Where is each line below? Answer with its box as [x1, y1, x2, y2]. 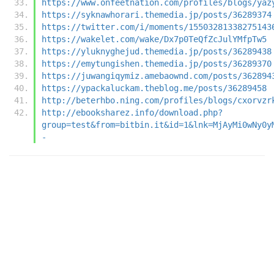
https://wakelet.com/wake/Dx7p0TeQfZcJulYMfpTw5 [42, 34, 267, 44]
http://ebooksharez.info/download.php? [42, 107, 223, 117]
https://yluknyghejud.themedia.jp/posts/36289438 [42, 46, 272, 56]
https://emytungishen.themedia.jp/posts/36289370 [42, 58, 272, 68]
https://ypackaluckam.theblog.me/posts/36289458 [42, 83, 267, 93]
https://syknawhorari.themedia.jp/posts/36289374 [42, 9, 272, 20]
